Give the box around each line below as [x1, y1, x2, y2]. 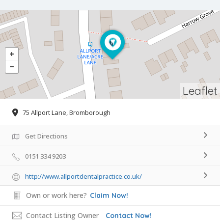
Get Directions [25, 132, 68, 141]
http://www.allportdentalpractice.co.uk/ [25, 172, 142, 181]
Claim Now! [90, 191, 128, 200]
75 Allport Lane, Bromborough [23, 108, 110, 117]
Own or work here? [26, 191, 87, 200]
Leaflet [183, 83, 218, 98]
